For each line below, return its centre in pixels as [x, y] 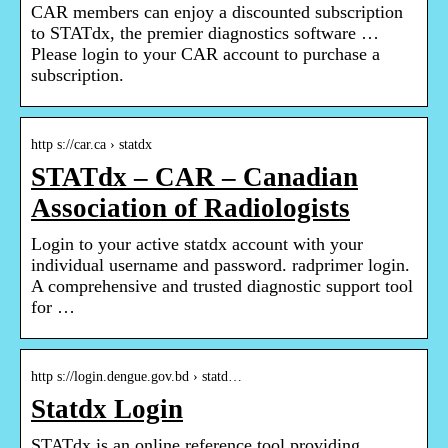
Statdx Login [107, 409]
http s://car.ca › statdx [91, 145]
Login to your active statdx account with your [197, 244]
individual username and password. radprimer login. [220, 265]
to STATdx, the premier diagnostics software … [205, 33]
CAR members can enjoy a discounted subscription [217, 12]
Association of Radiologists [190, 208]
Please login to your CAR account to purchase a [205, 54]
